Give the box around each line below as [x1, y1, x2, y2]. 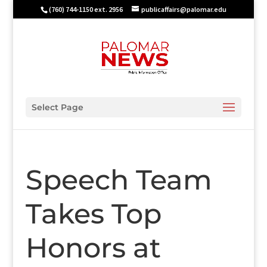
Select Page [31, 102, 83, 113]
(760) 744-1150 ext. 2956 [48, 5, 123, 14]
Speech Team [25, 163, 212, 197]
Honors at [25, 231, 161, 265]
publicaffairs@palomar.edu [141, 5, 226, 14]
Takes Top [25, 197, 162, 231]
